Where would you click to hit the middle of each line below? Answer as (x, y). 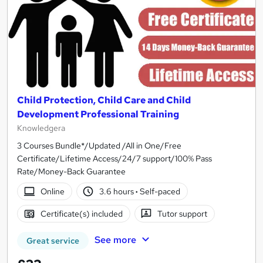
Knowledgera (41, 128)
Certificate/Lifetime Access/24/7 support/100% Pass (114, 159)
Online (52, 191)
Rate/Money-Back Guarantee (71, 172)
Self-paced (159, 191)
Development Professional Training (98, 114)
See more (115, 240)
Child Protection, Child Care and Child (104, 100)
